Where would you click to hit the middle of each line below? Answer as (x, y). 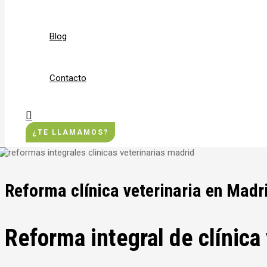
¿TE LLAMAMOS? (70, 132)
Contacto (68, 78)
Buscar (42, 114)
